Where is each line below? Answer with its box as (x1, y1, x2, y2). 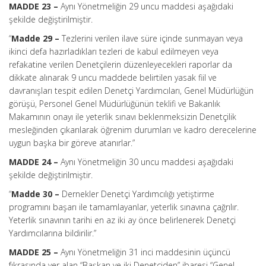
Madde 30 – (11, 188, 62, 199)
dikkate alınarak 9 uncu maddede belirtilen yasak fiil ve (9, 72, 217, 83)
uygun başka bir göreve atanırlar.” (9, 137, 135, 148)
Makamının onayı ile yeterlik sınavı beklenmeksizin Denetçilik (9, 111, 236, 122)
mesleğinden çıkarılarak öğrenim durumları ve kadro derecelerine (9, 124, 256, 135)
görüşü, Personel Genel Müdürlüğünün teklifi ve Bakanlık (9, 98, 220, 109)
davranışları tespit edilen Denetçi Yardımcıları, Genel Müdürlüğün (9, 85, 254, 96)
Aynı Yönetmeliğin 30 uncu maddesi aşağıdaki (61, 156, 233, 167)
